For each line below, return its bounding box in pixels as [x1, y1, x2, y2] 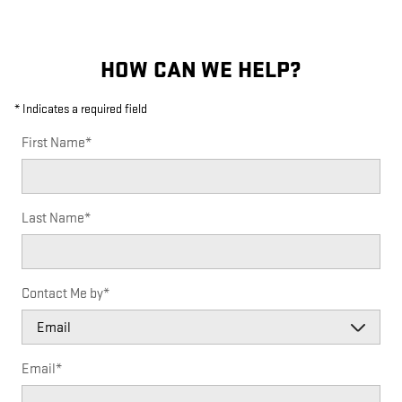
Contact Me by [22, 285, 103, 303]
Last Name [22, 210, 84, 228]
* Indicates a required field [14, 101, 147, 118]
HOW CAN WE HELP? [100, 57, 301, 85]
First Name [22, 135, 85, 153]
